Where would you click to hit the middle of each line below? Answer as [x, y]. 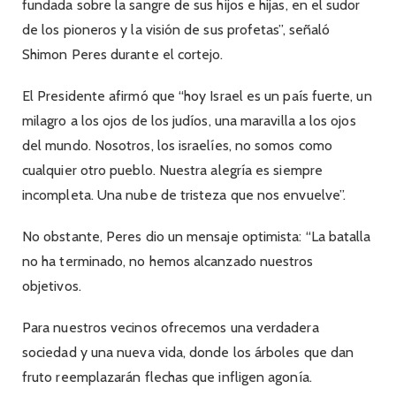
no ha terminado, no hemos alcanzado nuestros [168, 261]
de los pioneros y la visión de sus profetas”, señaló [176, 29]
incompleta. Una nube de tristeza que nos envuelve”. [184, 194]
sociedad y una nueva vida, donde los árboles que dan [188, 353]
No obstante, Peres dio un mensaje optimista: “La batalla [197, 236]
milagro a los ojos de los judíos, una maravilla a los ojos [189, 120]
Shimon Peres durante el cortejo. [125, 54]
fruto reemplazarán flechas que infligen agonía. [169, 377]
